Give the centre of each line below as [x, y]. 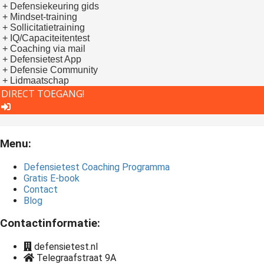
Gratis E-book [52, 178]
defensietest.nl [66, 247]
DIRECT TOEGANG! [43, 94]
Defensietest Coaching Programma [97, 167]
